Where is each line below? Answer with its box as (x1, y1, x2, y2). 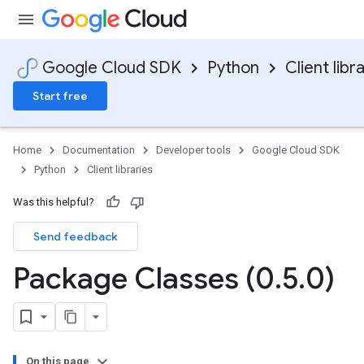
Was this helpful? (13, 196, 94, 208)
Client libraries (87, 163, 153, 175)
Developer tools (156, 144, 231, 156)
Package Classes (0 (13, 260, 275, 297)
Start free (32, 89, 88, 103)
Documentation (63, 144, 135, 156)
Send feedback (33, 229, 118, 244)
